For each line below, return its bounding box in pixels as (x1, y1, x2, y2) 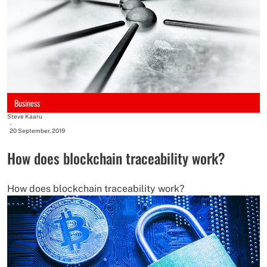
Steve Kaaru (7, 113, 42, 120)
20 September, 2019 (10, 127, 65, 135)
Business (14, 96, 40, 109)
